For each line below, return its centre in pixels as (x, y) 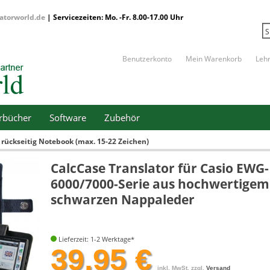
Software (68, 118)
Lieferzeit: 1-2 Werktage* (96, 239)
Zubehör (122, 118)
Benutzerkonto (147, 59)
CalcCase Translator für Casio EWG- (160, 168)
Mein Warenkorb (214, 59)
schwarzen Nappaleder (123, 199)
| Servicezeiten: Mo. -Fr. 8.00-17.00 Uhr (114, 17)
